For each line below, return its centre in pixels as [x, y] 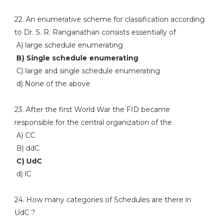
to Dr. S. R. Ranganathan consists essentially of [95, 32]
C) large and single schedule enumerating [87, 71]
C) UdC [28, 161]
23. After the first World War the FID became [92, 110]
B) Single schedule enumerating [76, 58]
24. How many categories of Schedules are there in [103, 200]
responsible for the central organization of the [93, 122]
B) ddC [27, 148]
